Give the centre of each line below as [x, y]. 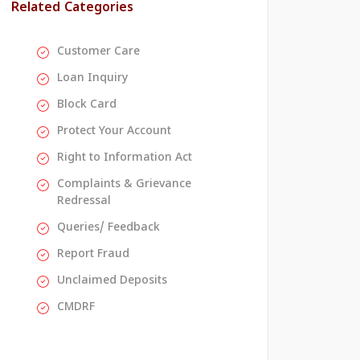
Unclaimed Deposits [112, 281]
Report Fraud [93, 255]
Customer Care [98, 52]
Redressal [84, 202]
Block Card [87, 105]
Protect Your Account [114, 132]
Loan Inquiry [92, 79]
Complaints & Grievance [124, 185]
